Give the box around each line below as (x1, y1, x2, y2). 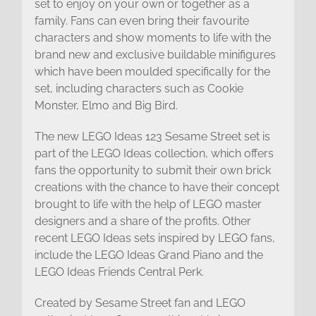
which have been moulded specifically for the (34, 64, 270, 78)
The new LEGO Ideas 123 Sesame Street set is (34, 129, 270, 143)
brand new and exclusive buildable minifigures (34, 47, 276, 61)
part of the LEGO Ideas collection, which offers (34, 146, 274, 160)
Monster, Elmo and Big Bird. (34, 98, 178, 112)
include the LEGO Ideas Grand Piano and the (34, 248, 263, 262)
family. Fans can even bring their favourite (34, 13, 249, 28)
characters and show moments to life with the (34, 30, 271, 44)
